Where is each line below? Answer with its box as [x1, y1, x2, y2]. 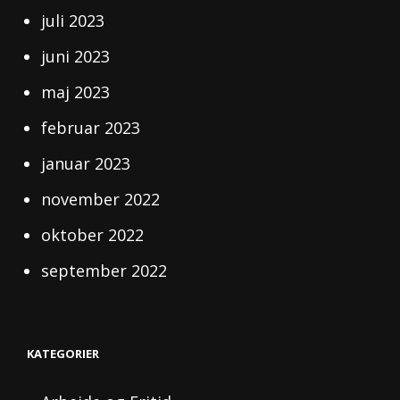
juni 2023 [41, 46, 111, 67]
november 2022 [41, 188, 161, 210]
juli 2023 [41, 10, 105, 31]
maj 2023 [41, 81, 111, 103]
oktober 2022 [41, 224, 145, 246]
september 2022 [41, 260, 168, 281]
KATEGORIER [27, 346, 99, 362]
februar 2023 [41, 117, 141, 138]
